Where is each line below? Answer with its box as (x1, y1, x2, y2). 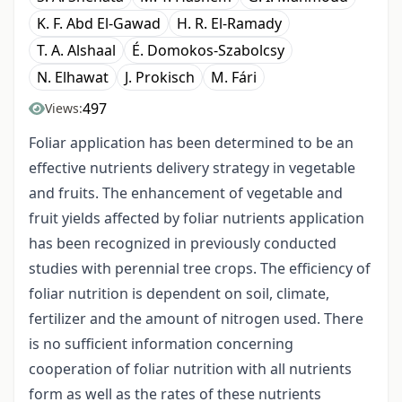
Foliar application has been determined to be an (29, 133, 354, 153)
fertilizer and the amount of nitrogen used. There (29, 309, 363, 329)
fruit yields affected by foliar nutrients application (29, 208, 364, 229)
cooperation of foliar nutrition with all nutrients (29, 359, 352, 380)
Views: (45, 100, 83, 118)
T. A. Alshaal (37, 40, 116, 61)
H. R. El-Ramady (177, 13, 282, 34)
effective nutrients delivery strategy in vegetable (29, 158, 355, 179)
